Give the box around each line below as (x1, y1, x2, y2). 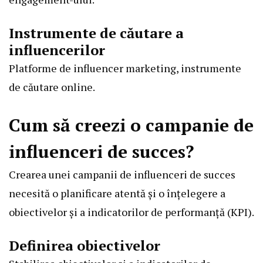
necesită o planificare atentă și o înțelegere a (9, 186, 225, 200)
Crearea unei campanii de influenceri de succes (9, 167, 235, 181)
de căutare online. (9, 79, 95, 94)
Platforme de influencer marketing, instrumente (9, 60, 241, 75)
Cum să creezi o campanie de (9, 113, 254, 137)
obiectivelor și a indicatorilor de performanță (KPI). (9, 204, 254, 219)
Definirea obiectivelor (9, 235, 160, 255)
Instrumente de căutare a (9, 23, 184, 42)
